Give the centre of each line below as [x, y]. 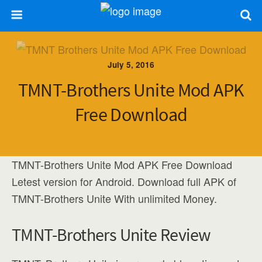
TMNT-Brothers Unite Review [111, 235]
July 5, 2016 [131, 65]
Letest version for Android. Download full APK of [124, 181]
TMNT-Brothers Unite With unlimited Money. [114, 198]
